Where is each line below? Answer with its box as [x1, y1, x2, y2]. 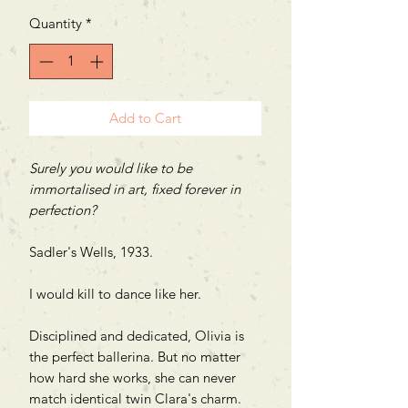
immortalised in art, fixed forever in [29, 179, 240, 198]
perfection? [29, 200, 97, 219]
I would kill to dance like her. [29, 284, 201, 302]
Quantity [29, 15, 82, 33]
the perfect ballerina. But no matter [29, 347, 240, 365]
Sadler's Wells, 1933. [29, 242, 153, 260]
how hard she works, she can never [29, 368, 236, 386]
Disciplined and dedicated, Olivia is [29, 326, 244, 344]
